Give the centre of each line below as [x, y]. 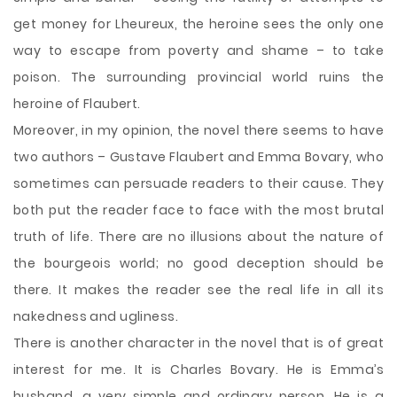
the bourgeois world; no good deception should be [198, 263]
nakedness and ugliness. [96, 316]
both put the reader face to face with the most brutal [198, 210]
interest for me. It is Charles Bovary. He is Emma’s [198, 370]
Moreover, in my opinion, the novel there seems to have [198, 130]
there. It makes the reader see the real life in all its [198, 290]
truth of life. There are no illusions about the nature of [198, 237]
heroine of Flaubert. [77, 104]
